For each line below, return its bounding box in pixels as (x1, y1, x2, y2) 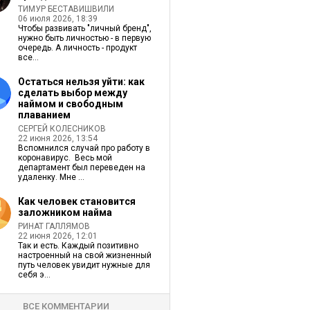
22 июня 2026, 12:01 (17, 231, 98, 241)
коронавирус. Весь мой (17, 153, 112, 163)
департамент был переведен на (17, 163, 145, 172)
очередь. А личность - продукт (17, 43, 137, 53)
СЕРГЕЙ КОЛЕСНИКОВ (17, 124, 106, 134)
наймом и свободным (17, 98, 123, 109)
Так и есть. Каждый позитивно (17, 241, 138, 250)
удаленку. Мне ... (17, 172, 84, 182)
